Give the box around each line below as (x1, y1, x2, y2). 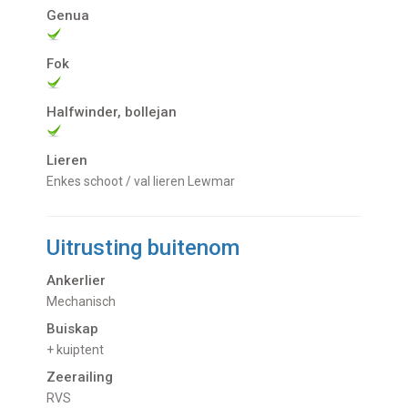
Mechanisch (57, 294, 117, 310)
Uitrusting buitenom (46, 235, 240, 261)
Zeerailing (46, 369, 114, 386)
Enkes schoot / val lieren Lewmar (54, 174, 236, 189)
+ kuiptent (54, 342, 105, 358)
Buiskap (46, 321, 99, 338)
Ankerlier (46, 272, 107, 290)
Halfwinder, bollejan (46, 104, 178, 121)
